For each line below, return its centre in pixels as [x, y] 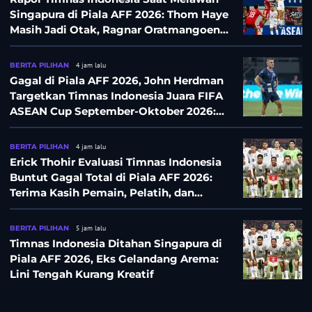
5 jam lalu [91, 228]
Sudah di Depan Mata [67, 126]
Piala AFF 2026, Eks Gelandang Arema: [114, 258]
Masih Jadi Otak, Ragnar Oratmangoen [115, 29]
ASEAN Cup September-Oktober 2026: [113, 111]
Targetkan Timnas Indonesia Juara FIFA [116, 95]
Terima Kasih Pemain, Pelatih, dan [102, 192]
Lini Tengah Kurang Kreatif [82, 274]
